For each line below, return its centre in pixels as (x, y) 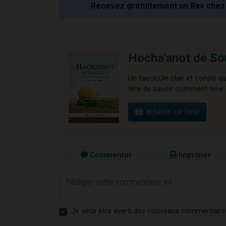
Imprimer (194, 155)
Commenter (109, 155)
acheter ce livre (172, 111)
